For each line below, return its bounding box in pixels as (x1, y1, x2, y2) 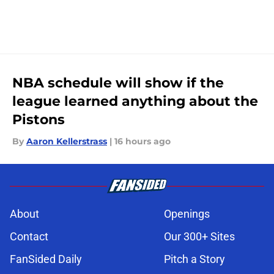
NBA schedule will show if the (12, 75, 224, 92)
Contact (10, 230, 48, 243)
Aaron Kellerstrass (26, 136, 107, 147)
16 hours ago (114, 136, 171, 147)
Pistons (12, 111, 65, 128)
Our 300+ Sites (164, 230, 235, 243)
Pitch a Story (164, 253, 225, 266)
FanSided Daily (10, 253, 82, 266)
